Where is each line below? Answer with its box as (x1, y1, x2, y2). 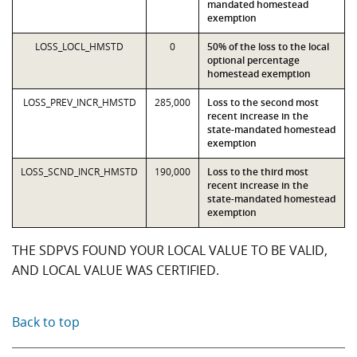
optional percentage (207, 53, 300, 67)
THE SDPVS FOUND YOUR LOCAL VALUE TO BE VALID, (12, 241, 328, 259)
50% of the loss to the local (207, 40, 329, 53)
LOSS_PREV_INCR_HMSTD (22, 96, 136, 109)
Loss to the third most (207, 165, 308, 178)
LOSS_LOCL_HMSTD (35, 40, 124, 53)
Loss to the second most (207, 96, 319, 109)
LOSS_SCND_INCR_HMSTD (21, 165, 138, 178)
